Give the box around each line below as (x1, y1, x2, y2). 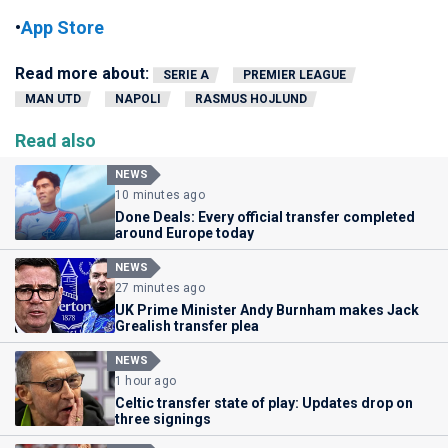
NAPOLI (115, 92, 161, 107)
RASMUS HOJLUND (195, 92, 307, 107)
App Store (21, 17, 104, 39)
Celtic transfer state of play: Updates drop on (115, 395, 413, 412)
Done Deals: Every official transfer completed (115, 209, 415, 226)
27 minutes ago (115, 281, 205, 296)
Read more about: (15, 64, 149, 84)
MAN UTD (25, 92, 81, 107)
